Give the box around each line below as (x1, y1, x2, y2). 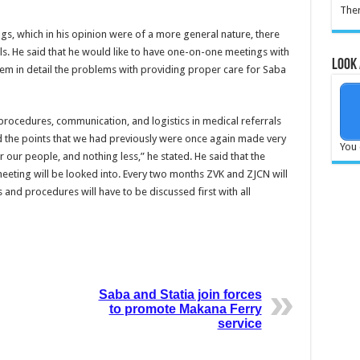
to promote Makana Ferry (108, 302, 262, 317)
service (217, 317, 262, 331)
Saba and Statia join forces (98, 288, 262, 302)
